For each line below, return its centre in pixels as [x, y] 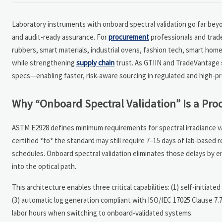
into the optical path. [44, 166]
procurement [129, 37]
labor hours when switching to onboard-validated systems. [102, 213]
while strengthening [44, 62]
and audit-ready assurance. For [60, 37]
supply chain [95, 62]
